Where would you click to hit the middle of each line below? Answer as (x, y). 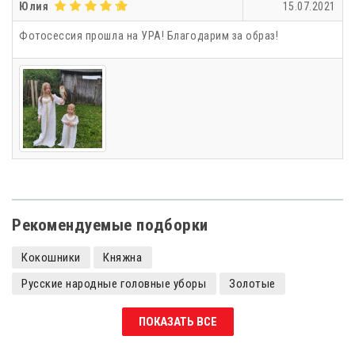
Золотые (252, 284)
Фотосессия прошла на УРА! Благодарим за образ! (149, 36)
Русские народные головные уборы (114, 284)
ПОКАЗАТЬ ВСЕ (177, 322)
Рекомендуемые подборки (110, 225)
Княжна (123, 258)
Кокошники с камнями (80, 310)
